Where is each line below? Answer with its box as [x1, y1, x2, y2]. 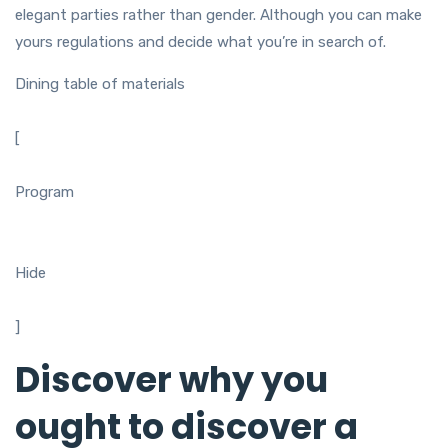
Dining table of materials [15, 75, 185, 94]
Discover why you [15, 355, 328, 405]
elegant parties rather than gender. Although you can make [15, 6, 422, 25]
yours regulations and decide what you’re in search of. [15, 33, 386, 52]
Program [15, 183, 74, 202]
